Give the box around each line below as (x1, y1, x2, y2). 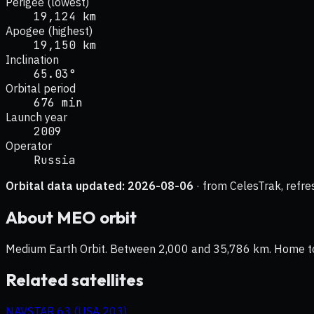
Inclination (6, 52, 59, 67)
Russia (34, 152, 76, 168)
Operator (6, 138, 52, 153)
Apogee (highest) (6, 23, 93, 38)
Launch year (6, 109, 67, 124)
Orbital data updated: (6, 178, 128, 193)
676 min (34, 95, 83, 110)
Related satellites (6, 269, 144, 291)
